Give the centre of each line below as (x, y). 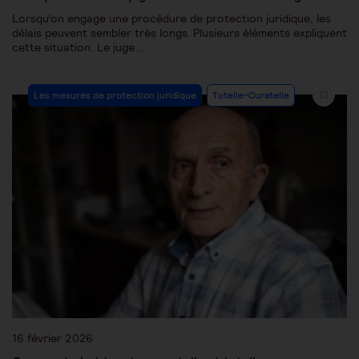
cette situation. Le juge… (77, 48)
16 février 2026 (52, 338)
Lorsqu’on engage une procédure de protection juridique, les (171, 19)
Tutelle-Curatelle (251, 95)
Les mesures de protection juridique (115, 95)
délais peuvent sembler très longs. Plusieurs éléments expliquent (179, 33)
